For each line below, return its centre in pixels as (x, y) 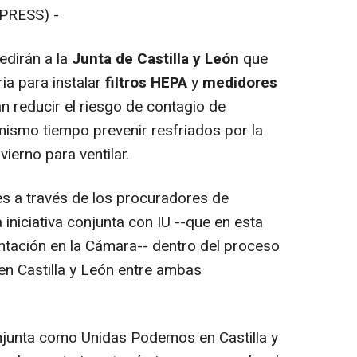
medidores (240, 83)
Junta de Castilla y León (155, 59)
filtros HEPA (146, 83)
